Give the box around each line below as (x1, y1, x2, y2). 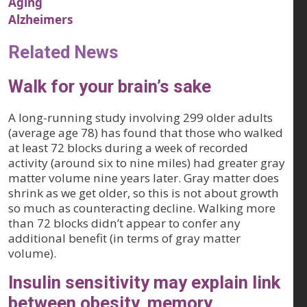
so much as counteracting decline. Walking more (8, 200, 275, 217)
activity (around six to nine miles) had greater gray (8, 155, 285, 171)
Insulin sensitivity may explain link (8, 272, 280, 293)
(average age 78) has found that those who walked (8, 125, 283, 141)
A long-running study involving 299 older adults (8, 110, 273, 126)
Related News (8, 42, 119, 63)
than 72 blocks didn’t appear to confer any (8, 215, 241, 232)
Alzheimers (8, 11, 73, 27)
